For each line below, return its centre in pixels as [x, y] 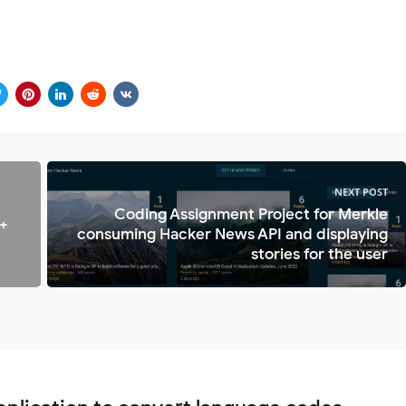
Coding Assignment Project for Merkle [251, 215]
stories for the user [319, 255]
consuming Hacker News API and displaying [232, 235]
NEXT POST [361, 192]
